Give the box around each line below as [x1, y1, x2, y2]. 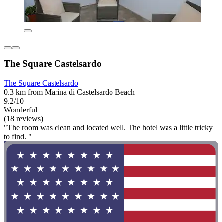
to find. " [4, 132, 32, 141]
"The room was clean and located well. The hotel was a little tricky [4, 123, 213, 132]
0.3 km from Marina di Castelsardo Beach [4, 88, 135, 96]
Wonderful [4, 106, 37, 114]
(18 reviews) [4, 114, 43, 123]
